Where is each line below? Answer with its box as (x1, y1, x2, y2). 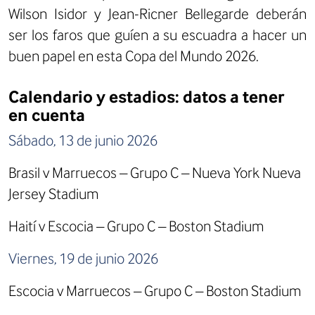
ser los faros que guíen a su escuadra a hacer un (8, 25, 307, 44)
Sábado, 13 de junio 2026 (8, 131, 157, 149)
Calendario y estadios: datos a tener (8, 86, 284, 107)
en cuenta (8, 104, 85, 125)
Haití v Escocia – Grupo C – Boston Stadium (8, 217, 264, 235)
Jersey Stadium (8, 184, 98, 202)
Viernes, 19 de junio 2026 (8, 249, 158, 267)
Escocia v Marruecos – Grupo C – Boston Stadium (8, 281, 301, 300)
